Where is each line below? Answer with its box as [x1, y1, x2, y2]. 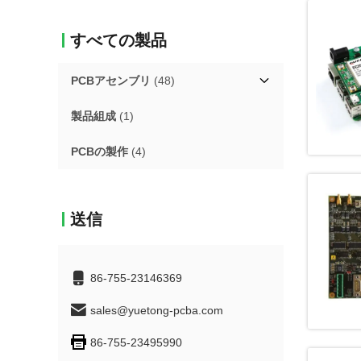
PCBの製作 [71, 145, 128, 158]
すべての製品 [70, 31, 167, 49]
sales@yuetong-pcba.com [90, 304, 223, 317]
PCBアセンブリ [71, 74, 151, 87]
